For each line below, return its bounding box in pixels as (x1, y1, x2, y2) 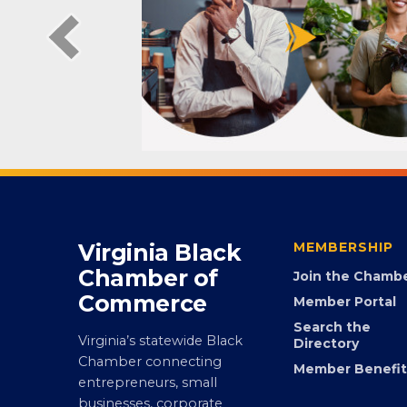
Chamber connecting (78, 378, 222, 395)
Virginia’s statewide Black (78, 357, 243, 374)
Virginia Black (78, 263, 242, 292)
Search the (293, 343, 371, 361)
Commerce (78, 314, 207, 342)
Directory (293, 360, 359, 377)
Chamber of (78, 289, 218, 317)
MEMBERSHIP (293, 263, 393, 281)
